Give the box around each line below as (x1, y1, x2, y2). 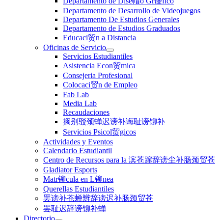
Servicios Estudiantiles (63, 52, 133, 60)
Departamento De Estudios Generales (63, 15, 179, 24)
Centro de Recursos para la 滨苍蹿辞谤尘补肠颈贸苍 (43, 155, 215, 164)
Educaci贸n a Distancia (63, 33, 136, 42)
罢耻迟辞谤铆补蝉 (43, 204, 106, 213)
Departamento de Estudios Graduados (63, 24, 180, 32)
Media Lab (63, 99, 97, 108)
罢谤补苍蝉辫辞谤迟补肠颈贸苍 (43, 193, 153, 202)
